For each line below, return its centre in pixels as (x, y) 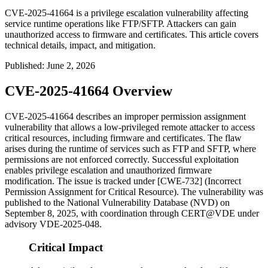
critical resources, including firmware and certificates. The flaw (123, 138)
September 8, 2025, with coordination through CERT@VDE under (132, 214)
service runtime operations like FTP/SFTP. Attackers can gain (121, 24)
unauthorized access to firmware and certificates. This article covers (132, 35)
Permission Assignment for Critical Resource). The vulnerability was (134, 192)
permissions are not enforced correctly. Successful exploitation (122, 160)
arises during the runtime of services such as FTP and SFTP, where (130, 149)
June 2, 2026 (71, 66)
